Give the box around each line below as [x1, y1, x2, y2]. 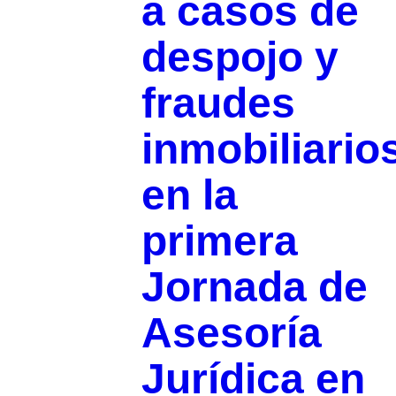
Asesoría [141, 309, 322, 357]
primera [141, 217, 298, 265]
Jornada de [141, 263, 368, 311]
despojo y [141, 34, 339, 81]
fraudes [141, 80, 295, 127]
